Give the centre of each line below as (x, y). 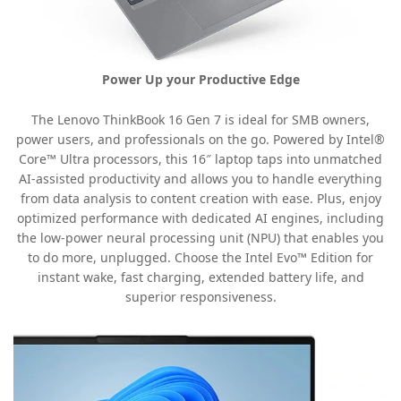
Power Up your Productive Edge (200, 79)
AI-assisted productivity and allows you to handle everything (200, 179)
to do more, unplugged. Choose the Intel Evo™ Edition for (200, 258)
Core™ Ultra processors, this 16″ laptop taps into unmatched (200, 159)
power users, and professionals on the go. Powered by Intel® (200, 140)
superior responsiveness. (200, 297)
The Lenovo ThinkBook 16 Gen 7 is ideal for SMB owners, (200, 120)
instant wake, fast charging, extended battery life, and (200, 277)
